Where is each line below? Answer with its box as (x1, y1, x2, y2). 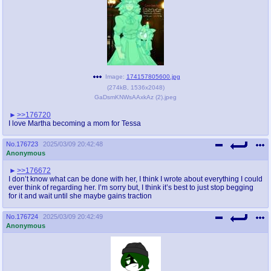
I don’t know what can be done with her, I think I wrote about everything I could (8, 175, 263, 183)
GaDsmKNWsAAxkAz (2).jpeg (94, 93, 177, 100)
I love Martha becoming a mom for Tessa (8, 119, 141, 127)
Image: (105, 73, 125, 80)
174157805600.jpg (126, 73, 180, 80)
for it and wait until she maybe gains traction (8, 192, 152, 200)
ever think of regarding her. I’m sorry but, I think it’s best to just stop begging (8, 183, 253, 191)
